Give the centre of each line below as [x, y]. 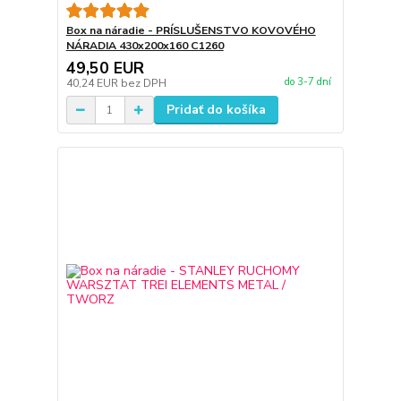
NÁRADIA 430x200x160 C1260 [145, 46]
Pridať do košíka [216, 110]
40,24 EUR [93, 84]
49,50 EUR [105, 68]
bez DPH [143, 84]
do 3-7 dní [307, 81]
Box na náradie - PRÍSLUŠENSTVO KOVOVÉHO [191, 31]
